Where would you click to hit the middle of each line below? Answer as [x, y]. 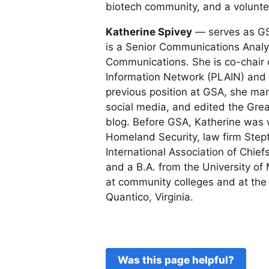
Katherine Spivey [149, 32]
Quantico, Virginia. [150, 197]
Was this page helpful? [176, 260]
